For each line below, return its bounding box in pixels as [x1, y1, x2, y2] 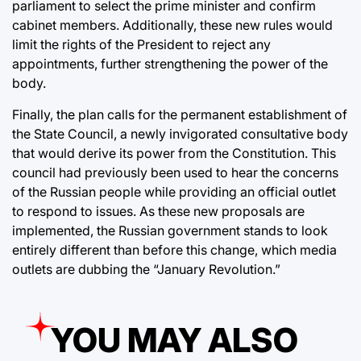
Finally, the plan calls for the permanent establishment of [12, 106, 347, 122]
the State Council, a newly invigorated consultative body [12, 125, 348, 142]
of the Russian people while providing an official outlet [12, 183, 336, 200]
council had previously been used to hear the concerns [12, 164, 338, 180]
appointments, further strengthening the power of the [12, 55, 328, 72]
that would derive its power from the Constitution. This [12, 144, 336, 161]
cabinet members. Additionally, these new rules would [12, 16, 333, 33]
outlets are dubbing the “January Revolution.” [12, 260, 280, 277]
